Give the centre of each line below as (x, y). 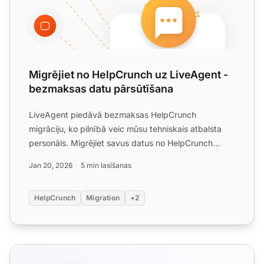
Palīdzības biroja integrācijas (73, 251)
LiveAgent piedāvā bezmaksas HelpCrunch (113, 115)
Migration (103, 198)
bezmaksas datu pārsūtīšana (101, 89)
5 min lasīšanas (106, 166)
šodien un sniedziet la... (74, 157)
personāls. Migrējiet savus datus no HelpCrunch (121, 143)
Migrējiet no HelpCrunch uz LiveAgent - (128, 75)
